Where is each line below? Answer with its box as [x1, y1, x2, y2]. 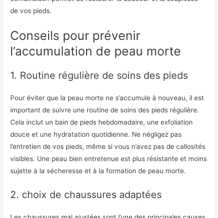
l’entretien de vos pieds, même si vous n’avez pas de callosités [10, 143, 206, 151]
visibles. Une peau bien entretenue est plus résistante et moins [10, 155, 207, 163]
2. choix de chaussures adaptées [10, 189, 162, 201]
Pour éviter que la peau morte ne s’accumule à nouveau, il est [10, 94, 204, 102]
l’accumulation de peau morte [10, 44, 182, 59]
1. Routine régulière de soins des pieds [10, 70, 188, 82]
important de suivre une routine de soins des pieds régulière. [10, 106, 200, 114]
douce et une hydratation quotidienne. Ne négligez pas [10, 130, 182, 139]
